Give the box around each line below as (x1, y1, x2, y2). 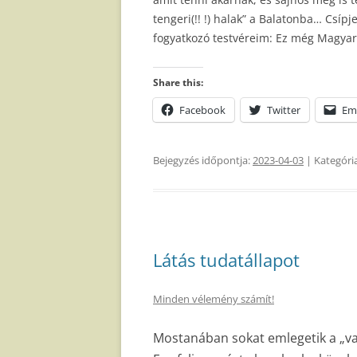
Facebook (179, 103, 226, 118)
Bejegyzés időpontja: (153, 153, 253, 168)
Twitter (267, 103, 300, 118)
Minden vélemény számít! (153, 292, 274, 307)
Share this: (153, 76, 203, 90)
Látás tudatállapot (153, 248, 300, 273)
